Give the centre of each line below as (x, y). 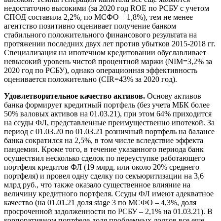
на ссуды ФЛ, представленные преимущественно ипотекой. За (109, 122)
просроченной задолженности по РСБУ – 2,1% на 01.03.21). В (108, 211)
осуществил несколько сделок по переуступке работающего (105, 158)
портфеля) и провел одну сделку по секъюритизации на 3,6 (104, 176)
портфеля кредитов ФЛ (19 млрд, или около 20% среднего (102, 167)
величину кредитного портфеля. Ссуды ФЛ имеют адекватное (109, 193)
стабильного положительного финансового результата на (100, 35)
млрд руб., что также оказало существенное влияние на (97, 184)
